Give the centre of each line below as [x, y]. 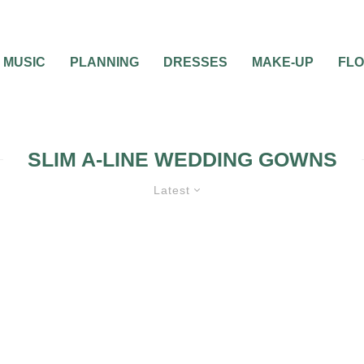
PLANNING [104, 62]
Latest [172, 190]
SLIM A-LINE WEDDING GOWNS [182, 159]
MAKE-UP [283, 62]
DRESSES [195, 62]
